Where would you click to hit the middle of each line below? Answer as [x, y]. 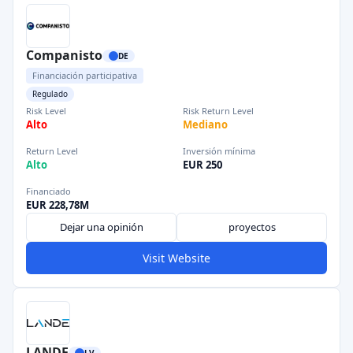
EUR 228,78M [58, 205]
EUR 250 [203, 165]
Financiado [48, 191]
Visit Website [176, 258]
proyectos [252, 227]
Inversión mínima [219, 151]
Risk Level [46, 111]
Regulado [50, 94]
